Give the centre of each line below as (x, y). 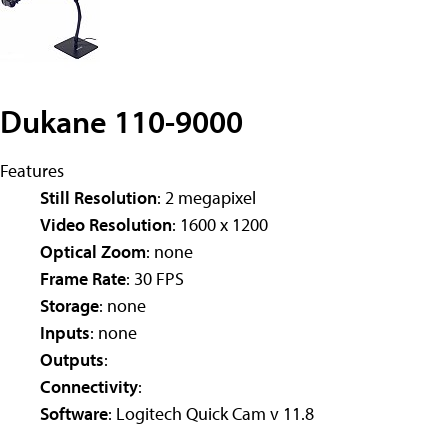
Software (74, 413)
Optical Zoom (93, 251)
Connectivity (89, 386)
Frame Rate (83, 278)
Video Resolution (106, 224)
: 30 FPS (155, 278)
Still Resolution (98, 197)
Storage (69, 305)
